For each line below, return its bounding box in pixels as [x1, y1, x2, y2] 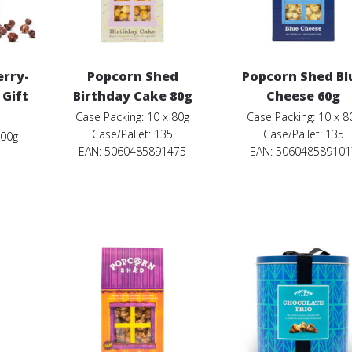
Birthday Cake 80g [72, 87, 192, 105]
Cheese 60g [266, 87, 341, 105]
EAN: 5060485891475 [79, 144, 187, 159]
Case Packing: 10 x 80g [75, 109, 190, 125]
